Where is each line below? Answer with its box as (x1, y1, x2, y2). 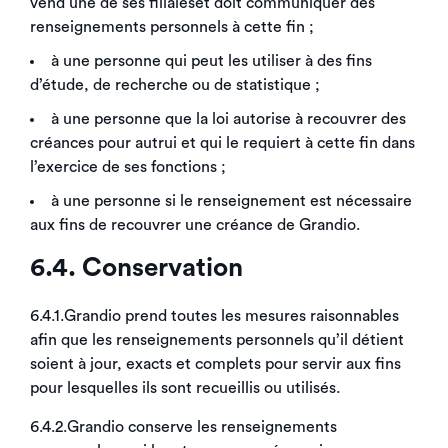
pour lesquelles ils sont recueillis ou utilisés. (30, 380, 340, 396)
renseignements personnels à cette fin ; (30, 19, 314, 35)
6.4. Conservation (30, 255, 243, 281)
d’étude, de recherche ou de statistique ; (30, 77, 320, 93)
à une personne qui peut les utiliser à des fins (51, 53, 372, 69)
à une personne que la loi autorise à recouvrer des (51, 111, 406, 127)
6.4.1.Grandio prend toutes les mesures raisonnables (30, 308, 399, 324)
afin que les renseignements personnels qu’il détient (30, 332, 404, 348)
